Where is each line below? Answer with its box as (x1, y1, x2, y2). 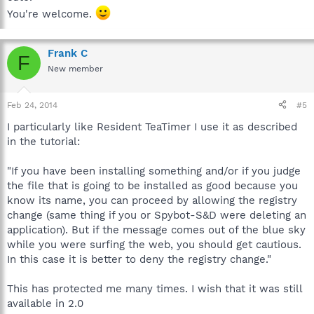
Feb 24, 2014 (7, 100, 57, 110)
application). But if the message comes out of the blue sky (7, 223, 306, 236)
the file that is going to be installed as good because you (7, 179, 298, 192)
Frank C (48, 47, 88, 60)
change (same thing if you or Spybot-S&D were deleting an (7, 208, 306, 221)
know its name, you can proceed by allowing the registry (7, 193, 297, 207)
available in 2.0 (7, 296, 83, 310)
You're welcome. (7, 8, 95, 20)
